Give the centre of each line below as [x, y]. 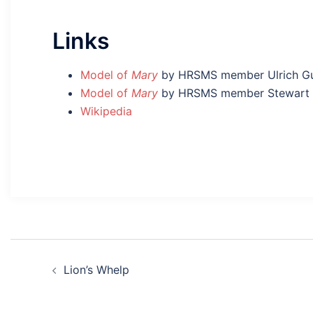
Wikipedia [106, 111]
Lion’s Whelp [96, 270]
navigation [77, 285]
